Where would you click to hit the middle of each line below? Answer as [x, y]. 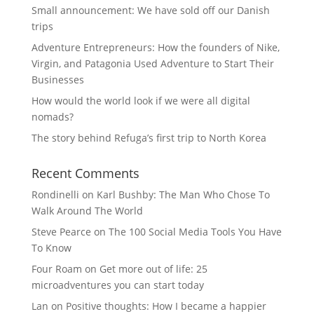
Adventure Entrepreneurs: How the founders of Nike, [155, 47]
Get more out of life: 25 [153, 269]
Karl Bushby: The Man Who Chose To [183, 194]
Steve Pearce [61, 232]
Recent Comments [85, 173]
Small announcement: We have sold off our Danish [150, 10]
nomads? [52, 117]
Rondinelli [55, 194]
